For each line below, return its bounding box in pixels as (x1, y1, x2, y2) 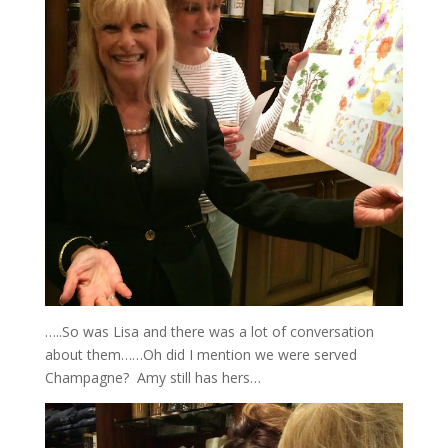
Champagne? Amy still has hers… (44, 367, 261, 387)
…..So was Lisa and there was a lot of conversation (44, 321, 374, 341)
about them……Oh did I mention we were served (44, 344, 357, 364)
